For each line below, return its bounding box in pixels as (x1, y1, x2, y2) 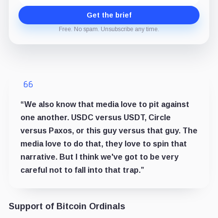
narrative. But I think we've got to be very (20, 153, 179, 162)
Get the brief (87, 11, 131, 19)
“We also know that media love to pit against (20, 100, 189, 109)
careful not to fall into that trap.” (20, 166, 144, 175)
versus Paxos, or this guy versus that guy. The (20, 127, 198, 135)
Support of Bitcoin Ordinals (8, 201, 125, 212)
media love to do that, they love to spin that (20, 140, 187, 148)
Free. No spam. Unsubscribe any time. (59, 26, 159, 33)
